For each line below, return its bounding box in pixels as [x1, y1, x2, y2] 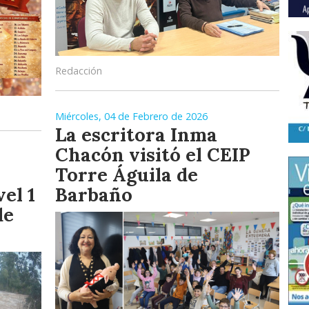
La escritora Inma [55, 122, 217, 146]
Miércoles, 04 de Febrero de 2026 [55, 109, 208, 123]
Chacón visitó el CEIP [55, 142, 250, 166]
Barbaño [55, 182, 132, 206]
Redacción [55, 63, 102, 77]
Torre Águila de [55, 162, 198, 186]
